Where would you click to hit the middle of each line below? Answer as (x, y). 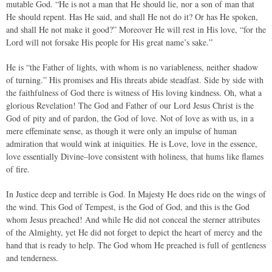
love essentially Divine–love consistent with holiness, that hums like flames (135, 156)
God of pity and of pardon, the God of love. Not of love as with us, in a (130, 118)
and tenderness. (32, 258)
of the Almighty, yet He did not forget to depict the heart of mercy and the (134, 232)
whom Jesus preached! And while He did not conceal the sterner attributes (133, 219)
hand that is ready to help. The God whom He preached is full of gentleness (136, 245)
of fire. (18, 169)
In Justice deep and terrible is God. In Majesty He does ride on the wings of (136, 194)
